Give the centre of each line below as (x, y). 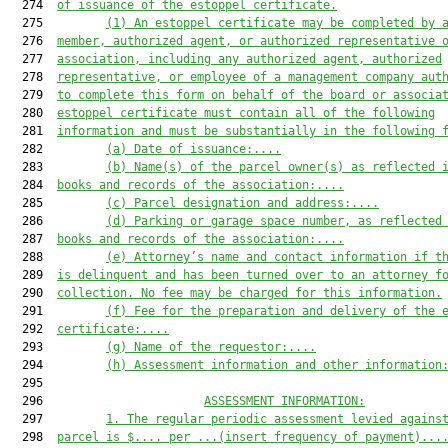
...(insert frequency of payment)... (319, 437)
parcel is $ (95, 437)
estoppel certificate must (144, 113)
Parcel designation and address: (242, 203)
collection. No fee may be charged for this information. (249, 293)
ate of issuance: (197, 149)
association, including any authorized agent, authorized (249, 59)
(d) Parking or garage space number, (232, 221)
